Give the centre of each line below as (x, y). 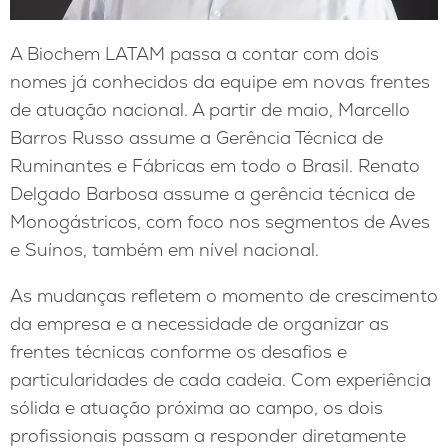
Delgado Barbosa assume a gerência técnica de (212, 194)
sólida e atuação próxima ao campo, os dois (196, 407)
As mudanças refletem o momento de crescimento (224, 295)
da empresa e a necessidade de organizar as (199, 323)
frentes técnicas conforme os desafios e (178, 351)
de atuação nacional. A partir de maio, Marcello (210, 110)
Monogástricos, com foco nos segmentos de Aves (220, 222)
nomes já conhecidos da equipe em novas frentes (220, 82)
